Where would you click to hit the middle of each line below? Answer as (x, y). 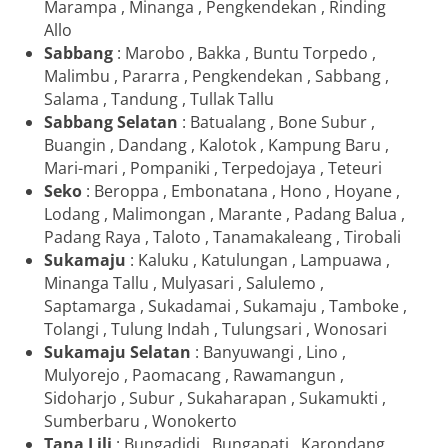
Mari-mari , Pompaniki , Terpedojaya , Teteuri (213, 167)
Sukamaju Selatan (117, 351)
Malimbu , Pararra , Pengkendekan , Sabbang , (216, 75)
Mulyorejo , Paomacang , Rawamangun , (194, 374)
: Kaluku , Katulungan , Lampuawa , (260, 259)
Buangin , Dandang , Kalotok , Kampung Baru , (216, 144)
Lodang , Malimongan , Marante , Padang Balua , (224, 213)
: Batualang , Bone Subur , (276, 121)
